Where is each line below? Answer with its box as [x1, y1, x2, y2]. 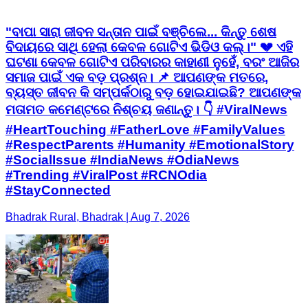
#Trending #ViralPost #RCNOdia [5, 167, 207, 182]
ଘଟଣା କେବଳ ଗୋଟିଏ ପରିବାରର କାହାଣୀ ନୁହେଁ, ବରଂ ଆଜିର [5, 54, 299, 69]
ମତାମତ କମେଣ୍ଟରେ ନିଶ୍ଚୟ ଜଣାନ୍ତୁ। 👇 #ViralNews [5, 102, 287, 117]
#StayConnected [5, 182, 111, 197]
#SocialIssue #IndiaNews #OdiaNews [5, 152, 239, 167]
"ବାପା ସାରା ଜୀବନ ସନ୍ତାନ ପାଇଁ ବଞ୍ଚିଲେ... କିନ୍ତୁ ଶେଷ [5, 24, 276, 39]
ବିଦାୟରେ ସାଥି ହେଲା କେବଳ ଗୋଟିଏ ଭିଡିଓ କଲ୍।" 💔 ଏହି [5, 39, 293, 54]
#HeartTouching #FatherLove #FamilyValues [5, 122, 285, 137]
